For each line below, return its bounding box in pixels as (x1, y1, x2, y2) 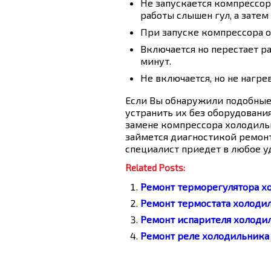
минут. (140, 55, 171, 67)
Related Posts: (125, 162, 185, 173)
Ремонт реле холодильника (140, 230, 269, 241)
